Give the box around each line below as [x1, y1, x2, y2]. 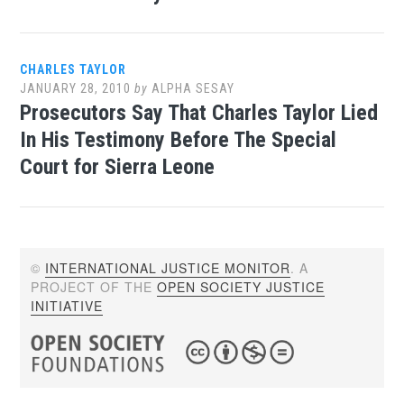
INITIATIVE [31, 296, 104, 315]
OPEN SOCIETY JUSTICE [157, 277, 326, 296]
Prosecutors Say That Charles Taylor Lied [20, 100, 379, 125]
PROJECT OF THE [31, 277, 158, 296]
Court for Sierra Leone [20, 154, 216, 179]
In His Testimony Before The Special [20, 127, 337, 152]
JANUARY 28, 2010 [20, 81, 132, 96]
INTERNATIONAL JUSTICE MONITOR [45, 258, 291, 277]
